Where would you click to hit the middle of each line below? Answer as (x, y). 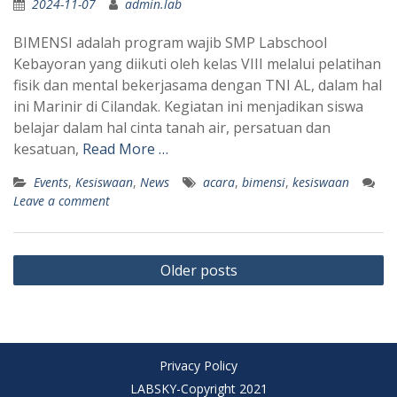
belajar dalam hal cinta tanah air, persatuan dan (172, 128)
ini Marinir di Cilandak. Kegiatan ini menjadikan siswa (188, 107)
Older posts (198, 271)
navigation (59, 285)
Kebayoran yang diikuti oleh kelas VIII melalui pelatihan (197, 64)
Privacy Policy (198, 366)
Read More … (125, 149)
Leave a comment (62, 201)
